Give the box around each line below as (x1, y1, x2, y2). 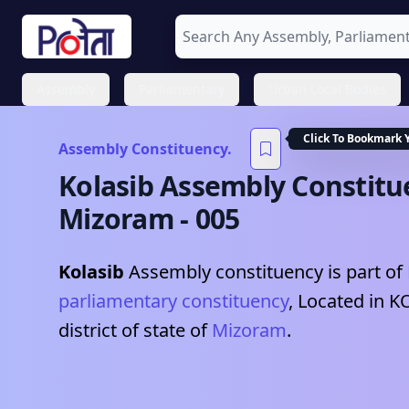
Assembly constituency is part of (129, 259, 403, 284)
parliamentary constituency (58, 288, 288, 313)
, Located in (288, 288, 389, 313)
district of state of (58, 318, 207, 342)
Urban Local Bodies (268, 80, 386, 98)
